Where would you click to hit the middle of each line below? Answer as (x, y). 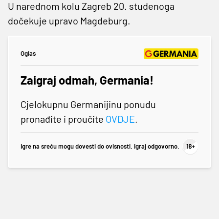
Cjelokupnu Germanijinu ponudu (88, 104)
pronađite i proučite (63, 119)
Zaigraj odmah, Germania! (87, 80)
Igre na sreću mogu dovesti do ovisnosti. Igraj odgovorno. (100, 146)
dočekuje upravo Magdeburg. (69, 20)
